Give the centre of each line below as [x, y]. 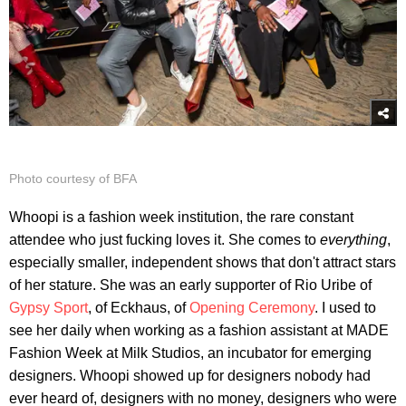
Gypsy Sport [48, 307]
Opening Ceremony [252, 307]
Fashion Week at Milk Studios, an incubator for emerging [190, 353]
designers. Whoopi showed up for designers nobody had [190, 375]
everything [353, 239]
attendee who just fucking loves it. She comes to [164, 239]
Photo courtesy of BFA [73, 178]
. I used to [345, 307]
